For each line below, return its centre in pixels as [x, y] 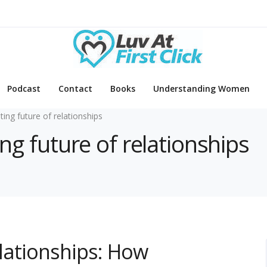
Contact [75, 89]
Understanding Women [201, 89]
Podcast [24, 89]
